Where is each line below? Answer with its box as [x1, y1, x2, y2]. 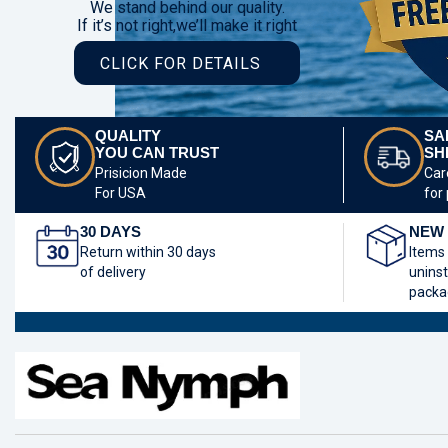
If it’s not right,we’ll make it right [77, 16, 297, 35]
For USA [95, 185, 146, 201]
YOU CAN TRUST [95, 144, 219, 161]
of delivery [80, 264, 146, 280]
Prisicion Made [95, 165, 187, 181]
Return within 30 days [80, 244, 216, 260]
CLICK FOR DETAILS [99, 53, 261, 73]
